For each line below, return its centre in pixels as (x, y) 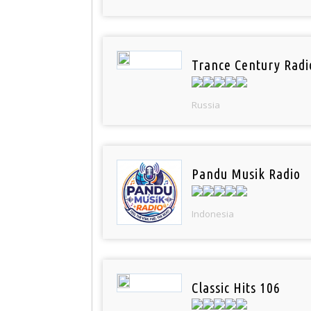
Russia (205, 105)
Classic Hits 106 (236, 287)
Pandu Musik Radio (246, 174)
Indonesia (212, 214)
